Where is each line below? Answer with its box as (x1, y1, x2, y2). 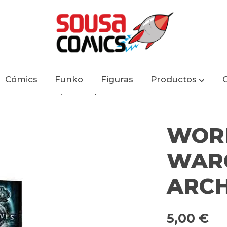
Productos (150, 74, 197, 85)
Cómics (5, 74, 37, 85)
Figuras (100, 74, 133, 85)
